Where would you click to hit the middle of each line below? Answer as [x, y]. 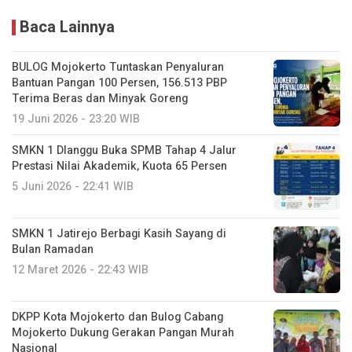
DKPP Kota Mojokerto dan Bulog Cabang [117, 317]
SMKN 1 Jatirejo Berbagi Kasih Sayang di [119, 234]
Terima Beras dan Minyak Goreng [100, 99]
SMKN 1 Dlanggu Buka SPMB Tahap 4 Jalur [124, 151]
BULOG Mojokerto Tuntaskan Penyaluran [118, 68]
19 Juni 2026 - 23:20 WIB [76, 119]
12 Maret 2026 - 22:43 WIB [80, 270]
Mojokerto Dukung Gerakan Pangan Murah [123, 333]
